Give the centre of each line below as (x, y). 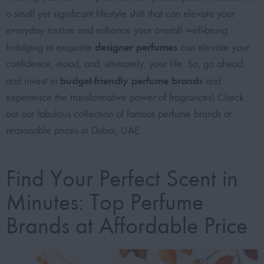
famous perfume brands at (179, 114)
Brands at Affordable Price (127, 226)
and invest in (33, 81)
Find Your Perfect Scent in (122, 179)
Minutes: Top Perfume (105, 202)
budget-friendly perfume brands (131, 81)
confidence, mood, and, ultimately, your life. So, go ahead (124, 64)
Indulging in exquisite (50, 48)
